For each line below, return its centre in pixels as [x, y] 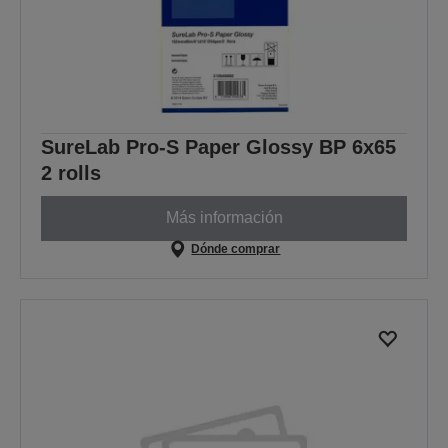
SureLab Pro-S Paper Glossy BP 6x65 [218, 146]
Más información [224, 218]
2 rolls [71, 172]
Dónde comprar [236, 248]
